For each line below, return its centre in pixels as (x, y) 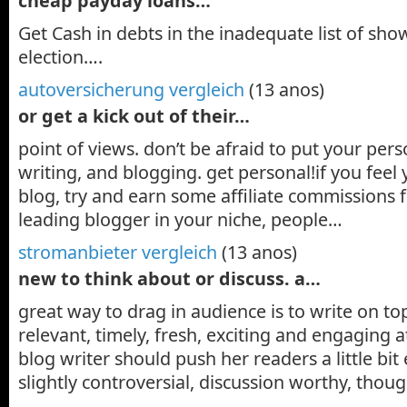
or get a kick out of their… (134, 116)
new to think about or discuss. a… (169, 278)
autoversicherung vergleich (131, 89)
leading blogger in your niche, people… (180, 219)
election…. (60, 57)
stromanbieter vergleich (118, 252)
